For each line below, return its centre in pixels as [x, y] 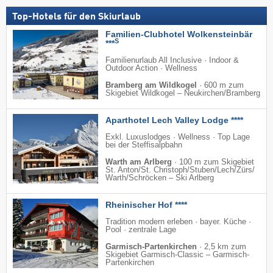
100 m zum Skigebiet [217, 162]
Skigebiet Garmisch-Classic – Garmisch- [177, 255]
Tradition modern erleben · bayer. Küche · [178, 222]
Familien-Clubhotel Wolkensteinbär [179, 34]
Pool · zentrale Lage [141, 230]
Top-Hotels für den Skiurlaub [76, 17]
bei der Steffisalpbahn [144, 145]
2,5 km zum [225, 247]
